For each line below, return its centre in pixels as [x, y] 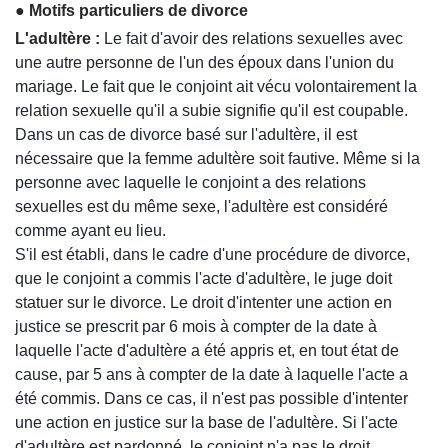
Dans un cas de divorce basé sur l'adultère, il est [186, 134]
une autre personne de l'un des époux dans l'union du [204, 62]
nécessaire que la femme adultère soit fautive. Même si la [217, 158]
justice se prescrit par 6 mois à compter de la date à [196, 326]
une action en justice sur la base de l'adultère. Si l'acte [206, 422]
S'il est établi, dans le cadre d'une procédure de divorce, [212, 254]
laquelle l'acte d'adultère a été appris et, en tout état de [207, 350]
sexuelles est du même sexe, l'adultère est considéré [201, 206]
